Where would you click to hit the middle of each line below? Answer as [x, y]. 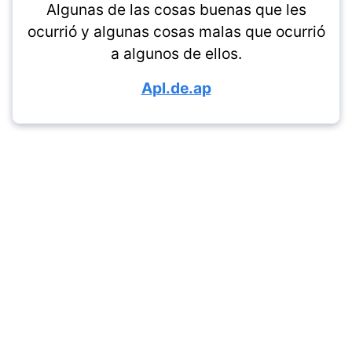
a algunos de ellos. [176, 53]
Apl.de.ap [176, 88]
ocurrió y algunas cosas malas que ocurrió [176, 31]
